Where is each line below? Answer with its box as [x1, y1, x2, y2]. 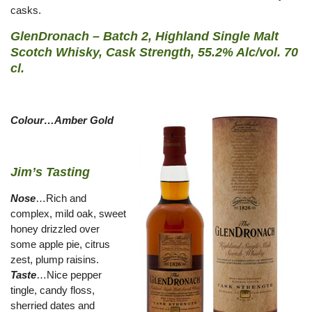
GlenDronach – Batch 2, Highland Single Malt [10, 29, 279, 43]
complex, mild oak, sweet [10, 208, 126, 219]
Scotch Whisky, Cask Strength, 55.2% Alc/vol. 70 [10, 45, 298, 59]
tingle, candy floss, [10, 284, 95, 296]
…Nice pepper [36, 269, 102, 281]
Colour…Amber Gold [10, 114, 114, 126]
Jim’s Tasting [10, 165, 90, 179]
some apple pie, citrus [10, 238, 110, 250]
